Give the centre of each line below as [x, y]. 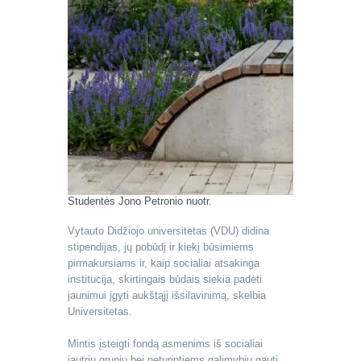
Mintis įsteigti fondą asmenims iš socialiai [165, 344]
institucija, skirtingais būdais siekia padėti [165, 280]
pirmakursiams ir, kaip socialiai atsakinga [164, 263]
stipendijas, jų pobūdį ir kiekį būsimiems [161, 247]
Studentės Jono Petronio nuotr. [140, 201]
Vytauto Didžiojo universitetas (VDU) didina [168, 231]
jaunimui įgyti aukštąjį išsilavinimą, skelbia [167, 296]
